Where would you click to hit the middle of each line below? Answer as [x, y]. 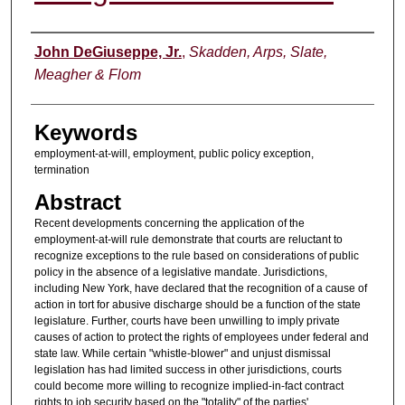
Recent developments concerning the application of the [169, 223]
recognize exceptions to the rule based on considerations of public [196, 255]
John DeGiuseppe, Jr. [108, 52]
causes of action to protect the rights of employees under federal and [201, 337]
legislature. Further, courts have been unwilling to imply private [187, 320]
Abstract [77, 202]
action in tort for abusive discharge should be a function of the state [197, 304]
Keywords [85, 133]
